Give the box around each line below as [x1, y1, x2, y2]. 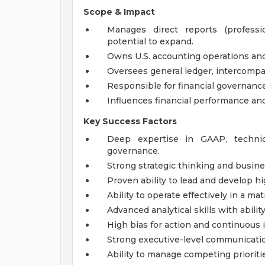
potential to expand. [107, 36, 193, 47]
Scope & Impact [83, 7, 155, 17]
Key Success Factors [83, 116, 177, 127]
